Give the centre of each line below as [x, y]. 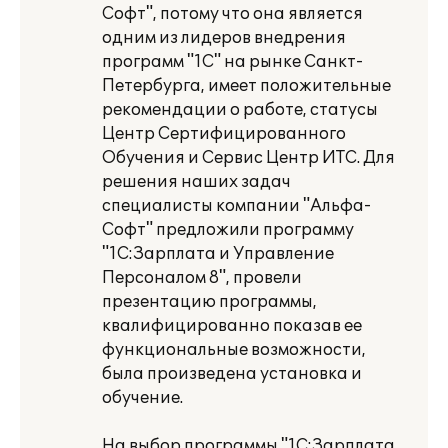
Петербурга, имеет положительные [246, 86]
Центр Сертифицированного [224, 134]
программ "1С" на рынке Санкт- [232, 62]
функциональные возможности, [234, 350]
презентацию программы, [209, 302]
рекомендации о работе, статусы [240, 110]
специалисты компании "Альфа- [236, 206]
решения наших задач [196, 182]
